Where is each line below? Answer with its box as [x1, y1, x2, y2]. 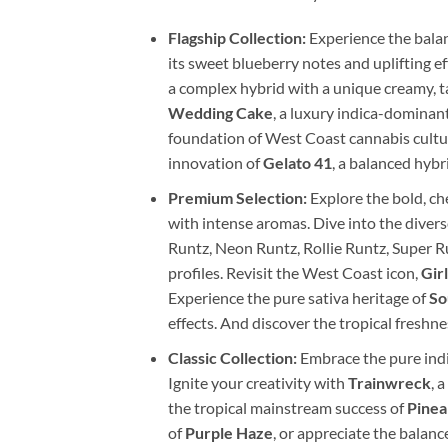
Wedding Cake [167, 103, 273, 123]
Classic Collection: [167, 347, 297, 367]
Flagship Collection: [167, 28, 306, 48]
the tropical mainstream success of [167, 397, 407, 417]
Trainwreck [347, 372, 431, 392]
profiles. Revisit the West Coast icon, [167, 262, 421, 282]
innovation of [167, 153, 263, 173]
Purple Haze [184, 422, 273, 442]
